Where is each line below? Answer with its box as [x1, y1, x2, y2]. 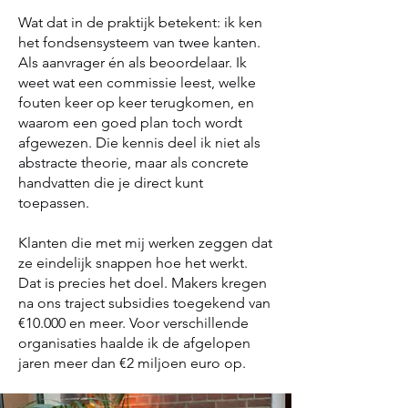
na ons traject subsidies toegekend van [18, 294, 270, 311]
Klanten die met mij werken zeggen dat [18, 234, 272, 251]
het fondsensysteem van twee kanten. [18, 34, 260, 51]
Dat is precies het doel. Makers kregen [18, 274, 267, 291]
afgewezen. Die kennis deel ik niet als [18, 134, 260, 151]
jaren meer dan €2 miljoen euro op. [18, 354, 250, 372]
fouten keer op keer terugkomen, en [18, 94, 254, 111]
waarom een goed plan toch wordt [18, 114, 242, 131]
